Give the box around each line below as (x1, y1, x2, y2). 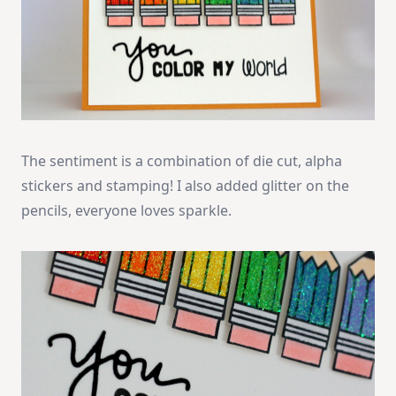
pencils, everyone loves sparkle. (21, 201, 232, 221)
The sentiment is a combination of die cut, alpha (21, 151, 342, 171)
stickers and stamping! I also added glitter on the (21, 176, 349, 196)
